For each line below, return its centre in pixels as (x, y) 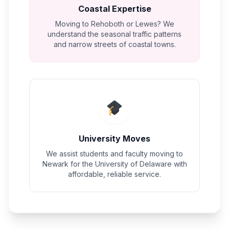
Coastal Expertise (114, 9)
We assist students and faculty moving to (114, 154)
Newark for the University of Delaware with (114, 164)
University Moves (114, 139)
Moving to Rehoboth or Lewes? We (114, 24)
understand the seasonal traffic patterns (114, 34)
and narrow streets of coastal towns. (114, 44)
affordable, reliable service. (114, 174)
